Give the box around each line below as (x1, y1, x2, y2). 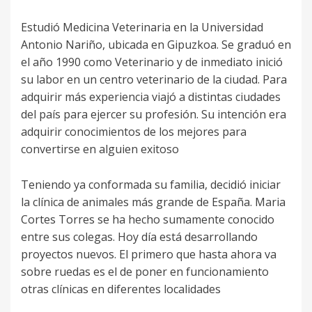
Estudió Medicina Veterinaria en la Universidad (21, 19, 263, 36)
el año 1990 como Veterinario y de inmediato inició (21, 54, 283, 70)
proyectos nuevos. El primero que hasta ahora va (21, 247, 276, 263)
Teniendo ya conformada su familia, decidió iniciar (21, 177, 281, 193)
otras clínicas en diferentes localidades (21, 281, 221, 297)
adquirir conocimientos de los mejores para (21, 124, 247, 140)
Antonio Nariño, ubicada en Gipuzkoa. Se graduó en (21, 37, 291, 53)
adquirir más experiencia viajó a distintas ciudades (21, 89, 281, 105)
